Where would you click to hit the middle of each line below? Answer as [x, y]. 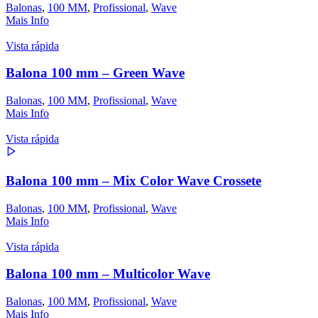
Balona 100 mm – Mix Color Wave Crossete [133, 180]
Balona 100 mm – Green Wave [95, 73]
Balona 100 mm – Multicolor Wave [108, 274]
